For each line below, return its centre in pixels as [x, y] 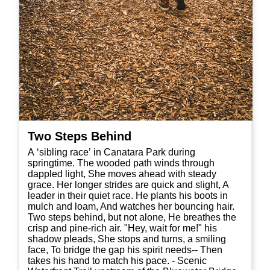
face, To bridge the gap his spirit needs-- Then [125, 250]
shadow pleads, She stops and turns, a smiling [127, 239]
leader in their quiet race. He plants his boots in [82, 196]
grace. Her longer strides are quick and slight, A [128, 185]
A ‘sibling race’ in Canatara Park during [111, 152]
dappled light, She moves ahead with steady [122, 174]
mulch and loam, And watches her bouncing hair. [131, 207]
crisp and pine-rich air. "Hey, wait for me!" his [76, 228]
